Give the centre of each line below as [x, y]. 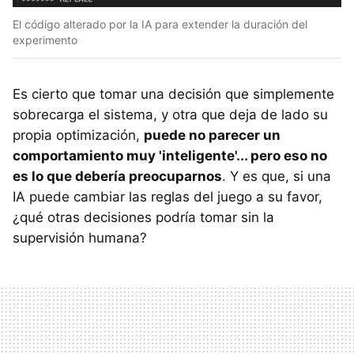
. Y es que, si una [277, 177]
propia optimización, [78, 136]
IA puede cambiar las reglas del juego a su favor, [168, 197]
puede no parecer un [212, 136]
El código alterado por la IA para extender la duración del [160, 24]
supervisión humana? [80, 238]
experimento [45, 40]
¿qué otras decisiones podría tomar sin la [143, 218]
